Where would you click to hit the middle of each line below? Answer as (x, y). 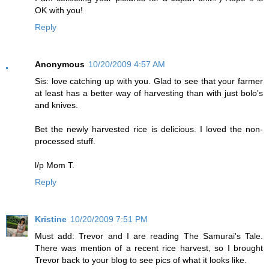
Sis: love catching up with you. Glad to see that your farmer (149, 81)
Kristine (51, 219)
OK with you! (59, 11)
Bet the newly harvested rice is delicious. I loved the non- (149, 129)
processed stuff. (65, 141)
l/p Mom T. (55, 165)
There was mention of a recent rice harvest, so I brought (149, 248)
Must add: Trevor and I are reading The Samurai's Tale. (149, 236)
